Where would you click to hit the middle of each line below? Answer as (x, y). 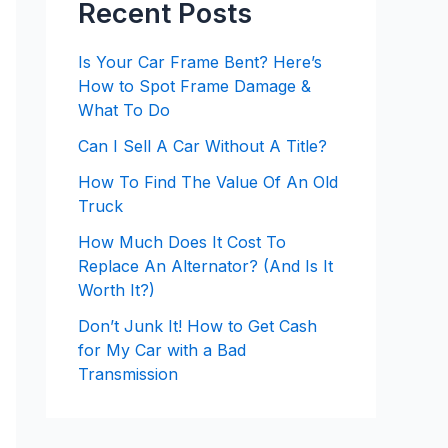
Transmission (128, 374)
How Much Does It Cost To (182, 242)
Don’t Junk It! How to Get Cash (197, 326)
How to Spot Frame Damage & (194, 86)
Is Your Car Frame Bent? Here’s (200, 62)
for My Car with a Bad (162, 350)
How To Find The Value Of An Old (208, 182)
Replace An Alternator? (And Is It (205, 266)
